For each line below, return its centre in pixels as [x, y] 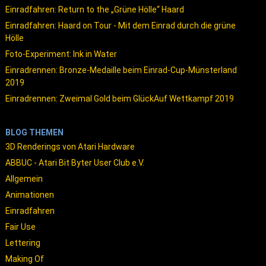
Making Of [24, 259]
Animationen [29, 194]
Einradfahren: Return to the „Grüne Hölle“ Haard [94, 9]
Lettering [23, 243]
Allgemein [24, 178]
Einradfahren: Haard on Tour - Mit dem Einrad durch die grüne [120, 25]
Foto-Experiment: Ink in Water [61, 54]
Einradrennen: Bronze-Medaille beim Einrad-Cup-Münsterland [121, 70]
